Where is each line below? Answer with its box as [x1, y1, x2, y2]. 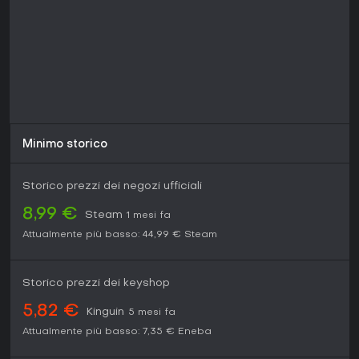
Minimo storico [22, 139, 107, 151]
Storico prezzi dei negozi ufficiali [22, 181, 202, 192]
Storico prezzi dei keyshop [22, 278, 170, 289]
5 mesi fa [128, 308, 175, 318]
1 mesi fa [127, 211, 171, 221]
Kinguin [87, 307, 124, 318]
